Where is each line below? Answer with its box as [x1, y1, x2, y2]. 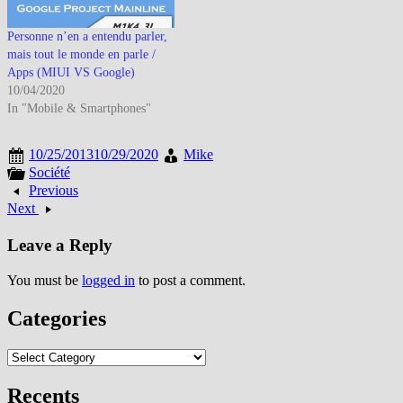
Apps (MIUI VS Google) [7, 66, 135, 80]
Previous [29, 183, 78, 199]
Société [29, 165, 70, 181]
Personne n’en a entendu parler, [7, 30, 167, 44]
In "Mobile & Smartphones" [7, 102, 151, 116]
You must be [7, 272, 82, 288]
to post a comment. [135, 272, 246, 288]
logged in [82, 272, 135, 288]
